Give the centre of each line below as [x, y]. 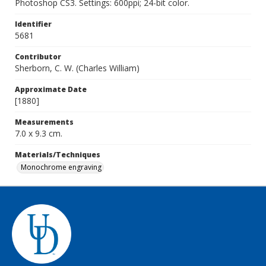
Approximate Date [51, 89]
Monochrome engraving [61, 167]
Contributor [38, 57]
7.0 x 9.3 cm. [39, 133]
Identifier [33, 24]
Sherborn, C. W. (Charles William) [77, 68]
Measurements [44, 122]
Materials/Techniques [58, 155]
